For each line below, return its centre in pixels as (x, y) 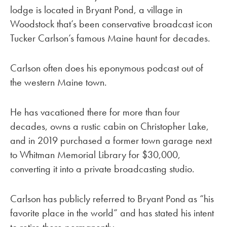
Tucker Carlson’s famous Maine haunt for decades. (110, 38)
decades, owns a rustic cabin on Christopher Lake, (109, 126)
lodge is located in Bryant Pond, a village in (96, 10)
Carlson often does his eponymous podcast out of (107, 68)
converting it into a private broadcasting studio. (102, 168)
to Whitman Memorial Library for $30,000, (95, 154)
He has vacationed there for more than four (95, 112)
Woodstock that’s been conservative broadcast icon (111, 24)
